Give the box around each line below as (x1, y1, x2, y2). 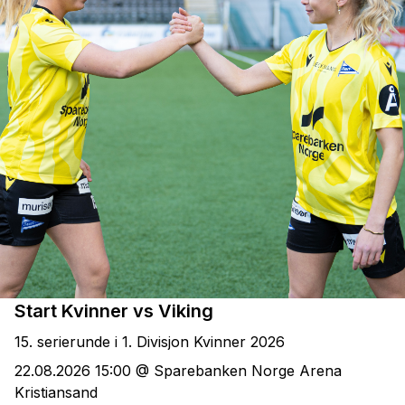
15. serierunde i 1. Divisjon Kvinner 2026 (14, 332, 285, 351)
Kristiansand (14, 383, 98, 402)
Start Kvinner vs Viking (14, 299, 213, 322)
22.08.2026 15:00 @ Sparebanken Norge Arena (14, 362, 342, 381)
